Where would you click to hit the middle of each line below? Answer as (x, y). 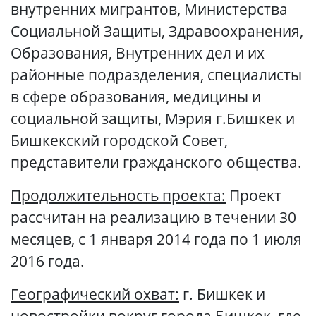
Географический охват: (95, 294)
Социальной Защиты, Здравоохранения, (157, 31)
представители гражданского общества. (156, 162)
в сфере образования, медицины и (136, 97)
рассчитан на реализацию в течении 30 (153, 217)
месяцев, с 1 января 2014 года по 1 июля (156, 239)
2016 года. (48, 261)
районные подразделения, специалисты (156, 75)
